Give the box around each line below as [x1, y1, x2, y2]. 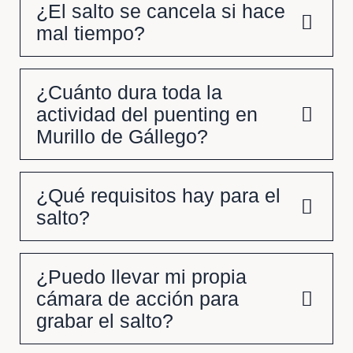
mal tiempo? [36, 22, 145, 44]
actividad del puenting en [36, 103, 258, 125]
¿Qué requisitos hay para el [36, 184, 281, 206]
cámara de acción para [36, 288, 239, 310]
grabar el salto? [36, 310, 173, 332]
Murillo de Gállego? [36, 125, 208, 147]
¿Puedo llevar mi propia [36, 266, 247, 288]
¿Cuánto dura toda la [36, 81, 222, 103]
